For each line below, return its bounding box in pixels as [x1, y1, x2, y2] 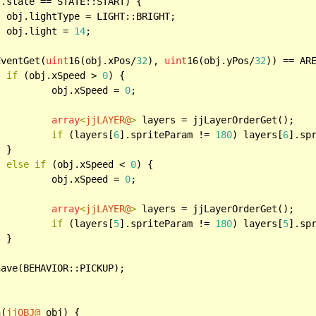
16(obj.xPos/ [68, 54, 137, 66]
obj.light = [6, 25, 75, 37]
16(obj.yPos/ [187, 54, 255, 66]
